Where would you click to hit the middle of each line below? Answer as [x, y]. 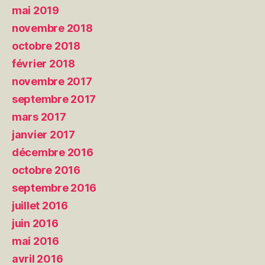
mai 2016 [35, 241]
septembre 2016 [54, 188]
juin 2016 [35, 223]
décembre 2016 [53, 152]
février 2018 [43, 63]
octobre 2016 [46, 170]
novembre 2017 [52, 81]
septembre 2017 [54, 99]
